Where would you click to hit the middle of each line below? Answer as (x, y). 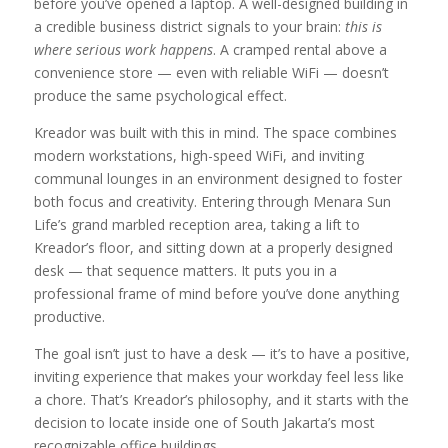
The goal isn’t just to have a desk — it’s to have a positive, (221, 354)
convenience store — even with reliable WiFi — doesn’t (211, 73)
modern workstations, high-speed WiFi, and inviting (198, 156)
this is (363, 27)
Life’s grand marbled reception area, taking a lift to (196, 225)
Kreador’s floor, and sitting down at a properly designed (213, 248)
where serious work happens (123, 50)
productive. (69, 317)
